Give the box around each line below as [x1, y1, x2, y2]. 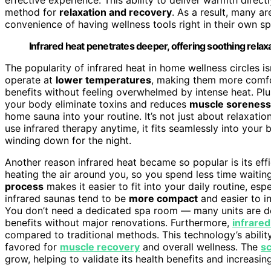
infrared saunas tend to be [5, 192, 129, 204]
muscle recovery [60, 240, 140, 253]
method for [5, 5, 59, 18]
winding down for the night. [5, 134, 131, 146]
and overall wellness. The [140, 240, 261, 253]
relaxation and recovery [59, 5, 172, 18]
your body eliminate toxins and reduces [5, 97, 189, 110]
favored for [5, 240, 60, 253]
